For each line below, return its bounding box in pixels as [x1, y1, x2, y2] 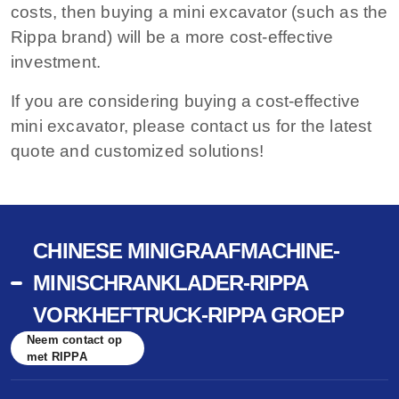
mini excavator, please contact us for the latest [11, 116, 372, 135]
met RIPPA [27, 350, 87, 364]
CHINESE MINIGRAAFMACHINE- [33, 239, 340, 264]
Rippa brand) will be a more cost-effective [11, 27, 334, 46]
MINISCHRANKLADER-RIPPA [33, 271, 308, 296]
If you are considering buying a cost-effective [11, 91, 361, 110]
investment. [11, 52, 102, 71]
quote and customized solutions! [11, 141, 265, 160]
